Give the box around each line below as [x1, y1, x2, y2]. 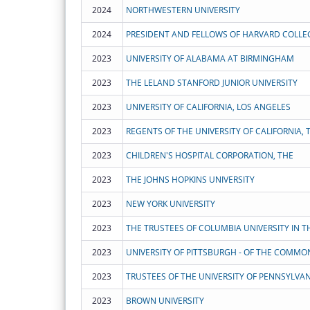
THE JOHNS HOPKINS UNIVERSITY [125, 173, 255, 185]
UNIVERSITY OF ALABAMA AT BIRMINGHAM [125, 52, 294, 64]
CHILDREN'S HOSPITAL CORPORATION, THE [125, 149, 293, 161]
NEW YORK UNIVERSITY [125, 197, 215, 210]
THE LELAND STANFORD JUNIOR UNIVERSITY [125, 76, 298, 89]
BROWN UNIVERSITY [125, 294, 204, 307]
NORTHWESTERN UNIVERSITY [125, 3, 240, 16]
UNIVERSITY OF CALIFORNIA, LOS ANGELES [125, 100, 291, 113]
